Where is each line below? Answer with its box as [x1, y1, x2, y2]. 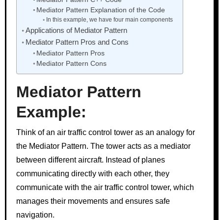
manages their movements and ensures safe [16, 196, 170, 205]
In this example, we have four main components [46, 16, 173, 24]
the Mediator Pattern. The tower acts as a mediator [16, 141, 191, 150]
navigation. [16, 210, 55, 219]
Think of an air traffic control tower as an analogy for [16, 128, 195, 137]
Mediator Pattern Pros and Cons [25, 38, 129, 47]
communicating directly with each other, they [16, 169, 169, 178]
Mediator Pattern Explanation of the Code [36, 6, 165, 14]
